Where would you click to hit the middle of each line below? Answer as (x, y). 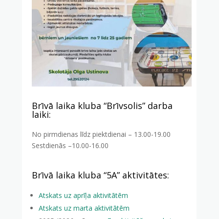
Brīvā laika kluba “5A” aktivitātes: (101, 175)
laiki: (42, 114)
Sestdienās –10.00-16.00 (70, 145)
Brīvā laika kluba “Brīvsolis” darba (102, 105)
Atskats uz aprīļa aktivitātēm (83, 195)
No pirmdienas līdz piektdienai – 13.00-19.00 (101, 134)
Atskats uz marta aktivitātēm (84, 208)
